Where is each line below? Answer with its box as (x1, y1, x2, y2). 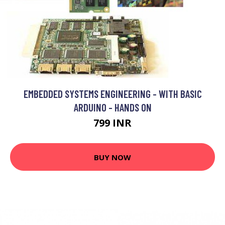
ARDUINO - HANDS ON (73, 101, 152, 114)
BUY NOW (94, 152, 131, 162)
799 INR (93, 116, 132, 130)
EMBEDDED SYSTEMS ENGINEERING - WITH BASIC (23, 87, 202, 100)
